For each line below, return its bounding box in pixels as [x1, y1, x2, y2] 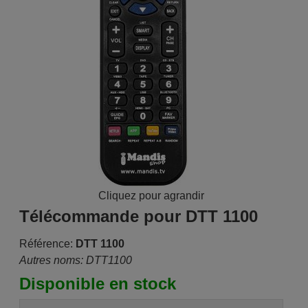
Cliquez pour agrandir [98, 190, 204, 201]
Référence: [19, 238, 73, 250]
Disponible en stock [19, 274, 176, 293]
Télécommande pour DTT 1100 [19, 207, 258, 225]
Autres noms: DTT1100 [19, 254, 132, 266]
